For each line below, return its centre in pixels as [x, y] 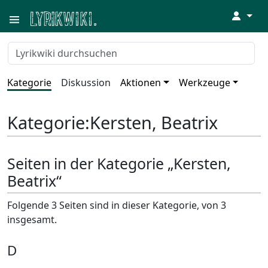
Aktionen [141, 83]
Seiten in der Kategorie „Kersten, [119, 164]
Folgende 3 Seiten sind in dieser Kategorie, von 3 [117, 205]
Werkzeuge [204, 83]
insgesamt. [32, 219]
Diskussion [86, 83]
